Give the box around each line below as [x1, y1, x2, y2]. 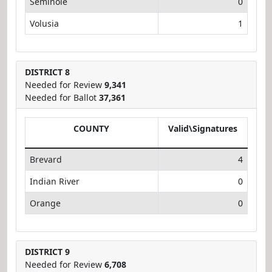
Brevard [29, 153, 62, 165]
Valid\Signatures [168, 122, 237, 134]
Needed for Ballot [24, 91, 99, 103]
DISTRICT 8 [24, 66, 70, 78]
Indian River [29, 175, 80, 187]
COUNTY [73, 122, 109, 134]
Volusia [29, 17, 59, 29]
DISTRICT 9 [24, 245, 70, 257]
